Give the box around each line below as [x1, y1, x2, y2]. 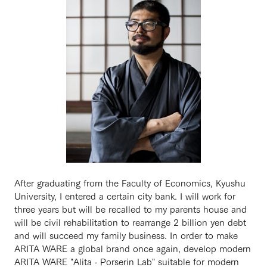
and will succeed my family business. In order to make [14, 228, 238, 242]
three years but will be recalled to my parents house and [14, 201, 247, 216]
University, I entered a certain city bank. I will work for [14, 188, 235, 203]
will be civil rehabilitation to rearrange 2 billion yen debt [14, 215, 246, 229]
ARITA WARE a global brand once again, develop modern [14, 241, 251, 255]
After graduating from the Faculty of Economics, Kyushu [14, 175, 246, 190]
